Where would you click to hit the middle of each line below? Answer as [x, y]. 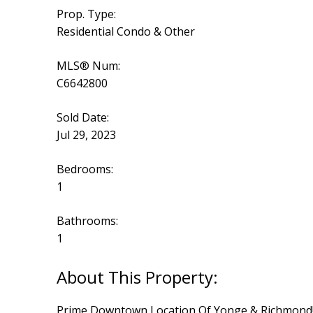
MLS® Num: [88, 66]
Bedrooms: [85, 169]
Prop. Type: [86, 14]
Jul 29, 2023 [86, 135]
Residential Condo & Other [125, 32]
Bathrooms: [87, 221]
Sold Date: [82, 118]
